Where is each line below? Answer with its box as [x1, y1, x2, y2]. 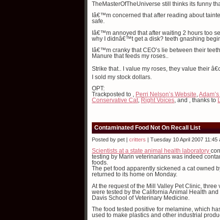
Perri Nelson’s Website [136, 91, 196, 97]
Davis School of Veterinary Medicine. [92, 194, 190, 201]
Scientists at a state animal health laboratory [92, 148, 211, 154]
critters [129, 136, 146, 142]
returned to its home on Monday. [92, 171, 177, 177]
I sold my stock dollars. [92, 74, 152, 80]
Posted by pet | [92, 136, 129, 142]
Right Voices [141, 97, 174, 103]
